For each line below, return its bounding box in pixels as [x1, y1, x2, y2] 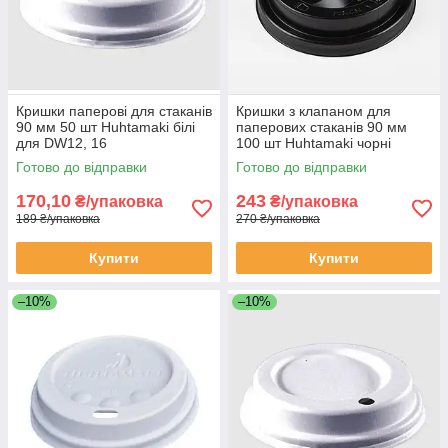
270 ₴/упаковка [236, 212, 320, 226]
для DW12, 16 [16, 135, 107, 151]
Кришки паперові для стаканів [16, 103, 212, 119]
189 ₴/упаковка [16, 212, 100, 226]
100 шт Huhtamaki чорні [236, 135, 391, 151]
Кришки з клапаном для [236, 103, 391, 119]
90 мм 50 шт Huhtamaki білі [16, 119, 195, 135]
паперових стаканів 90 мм [236, 119, 407, 135]
